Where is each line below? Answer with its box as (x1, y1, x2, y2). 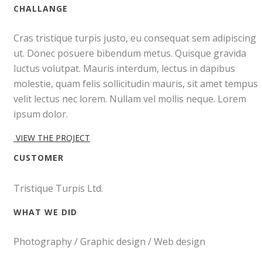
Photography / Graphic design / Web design (13, 235, 205, 249)
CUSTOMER (13, 152, 64, 164)
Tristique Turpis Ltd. (13, 182, 103, 195)
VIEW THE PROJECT (16, 132, 90, 143)
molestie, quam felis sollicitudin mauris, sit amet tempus (13, 77, 258, 90)
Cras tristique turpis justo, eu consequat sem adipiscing (13, 31, 256, 44)
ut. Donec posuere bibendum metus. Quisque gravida (13, 46, 246, 60)
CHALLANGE (13, 2, 68, 14)
